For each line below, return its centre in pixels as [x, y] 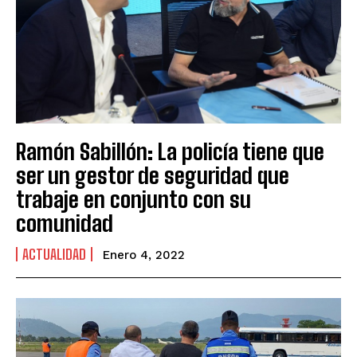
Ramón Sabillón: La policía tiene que [170, 151]
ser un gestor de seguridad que [153, 175]
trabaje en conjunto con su [133, 199]
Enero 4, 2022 [144, 255]
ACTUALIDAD [54, 254]
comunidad [65, 223]
